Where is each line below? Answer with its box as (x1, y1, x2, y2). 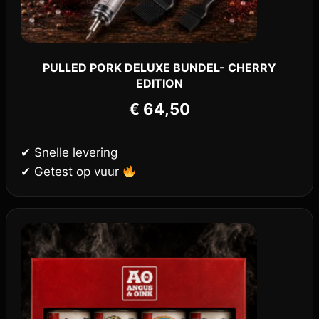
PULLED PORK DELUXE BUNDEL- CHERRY (43, 60, 276, 75)
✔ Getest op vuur (21, 164, 122, 179)
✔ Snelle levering (21, 145, 117, 160)
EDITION (136, 75, 183, 90)
